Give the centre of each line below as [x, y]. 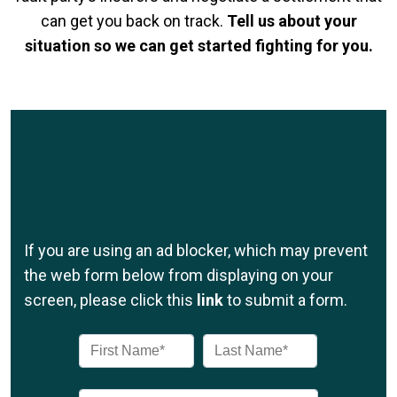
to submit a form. [285, 300]
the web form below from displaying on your [179, 275]
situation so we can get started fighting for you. [198, 46]
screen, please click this [110, 300]
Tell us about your [292, 21]
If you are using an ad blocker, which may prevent [196, 250]
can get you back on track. [133, 21]
